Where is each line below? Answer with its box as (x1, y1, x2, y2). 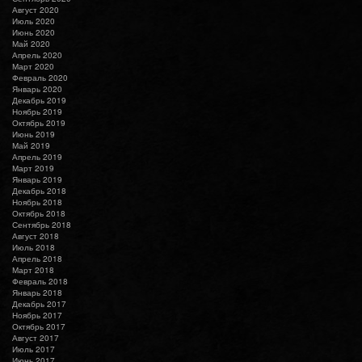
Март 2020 (12, 60, 54, 72)
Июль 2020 (12, 15, 55, 27)
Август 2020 (12, 3, 59, 15)
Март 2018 (12, 263, 54, 276)
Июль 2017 (12, 343, 55, 355)
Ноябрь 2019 (12, 105, 62, 117)
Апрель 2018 (12, 252, 62, 264)
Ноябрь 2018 (12, 196, 62, 208)
